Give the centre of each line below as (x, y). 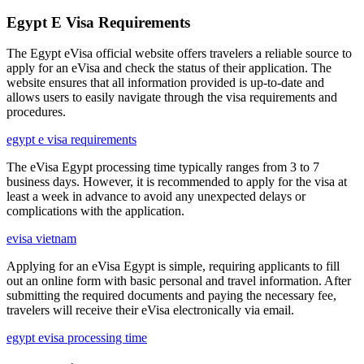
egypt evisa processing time (77, 338)
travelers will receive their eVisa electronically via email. (150, 310)
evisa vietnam (41, 239)
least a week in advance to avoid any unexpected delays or (156, 197)
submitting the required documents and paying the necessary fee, (171, 296)
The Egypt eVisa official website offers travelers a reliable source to (179, 54)
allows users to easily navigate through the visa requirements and (172, 97)
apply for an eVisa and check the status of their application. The (169, 68)
